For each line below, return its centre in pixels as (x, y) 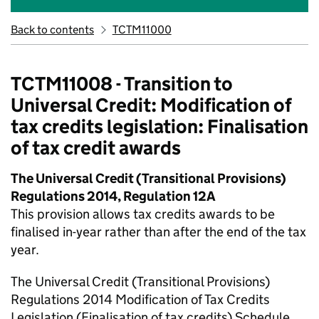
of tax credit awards (96, 148)
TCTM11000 (142, 30)
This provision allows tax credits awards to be (143, 214)
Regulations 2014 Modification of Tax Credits (140, 299)
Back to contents (52, 30)
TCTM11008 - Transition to (122, 84)
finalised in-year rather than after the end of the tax (158, 232)
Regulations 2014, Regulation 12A (113, 196)
